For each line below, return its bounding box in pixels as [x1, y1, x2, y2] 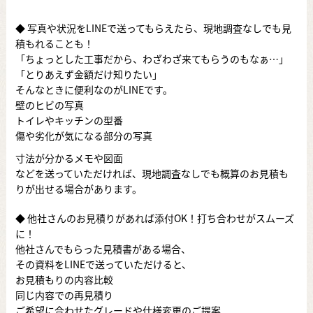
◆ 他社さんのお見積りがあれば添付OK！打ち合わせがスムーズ [15, 210, 294, 225]
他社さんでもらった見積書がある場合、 [15, 241, 191, 256]
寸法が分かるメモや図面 [15, 150, 123, 165]
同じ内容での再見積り [15, 287, 113, 302]
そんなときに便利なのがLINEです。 [15, 82, 173, 96]
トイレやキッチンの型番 [15, 112, 123, 127]
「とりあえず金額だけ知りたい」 [15, 66, 162, 81]
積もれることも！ [15, 36, 94, 50]
